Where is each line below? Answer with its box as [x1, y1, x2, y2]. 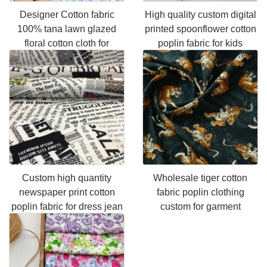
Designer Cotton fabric [19, 10, 114, 20]
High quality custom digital [144, 10, 256, 20]
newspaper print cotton [18, 187, 115, 197]
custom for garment [160, 201, 241, 212]
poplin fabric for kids [158, 38, 243, 48]
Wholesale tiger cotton [153, 173, 247, 183]
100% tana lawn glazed [17, 24, 116, 34]
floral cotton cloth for [24, 38, 109, 48]
